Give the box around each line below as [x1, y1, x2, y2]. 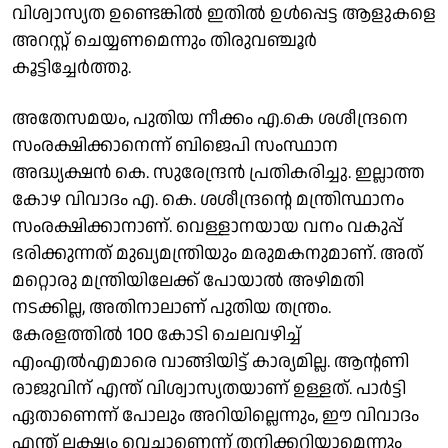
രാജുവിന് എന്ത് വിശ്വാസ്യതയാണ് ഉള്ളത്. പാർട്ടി [12, 375, 406, 401]
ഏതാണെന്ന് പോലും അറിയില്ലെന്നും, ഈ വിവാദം [12, 402, 419, 428]
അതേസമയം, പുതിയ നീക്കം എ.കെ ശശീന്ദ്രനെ [12, 105, 408, 131]
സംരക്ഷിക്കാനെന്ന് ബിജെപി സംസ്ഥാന [12, 132, 338, 158]
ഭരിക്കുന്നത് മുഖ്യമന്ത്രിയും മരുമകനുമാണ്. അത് [12, 240, 423, 266]
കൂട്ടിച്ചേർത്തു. [12, 54, 131, 80]
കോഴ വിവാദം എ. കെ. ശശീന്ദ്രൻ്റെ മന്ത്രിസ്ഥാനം [12, 186, 404, 212]
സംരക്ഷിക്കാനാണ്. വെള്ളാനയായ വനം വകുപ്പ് [12, 213, 403, 239]
